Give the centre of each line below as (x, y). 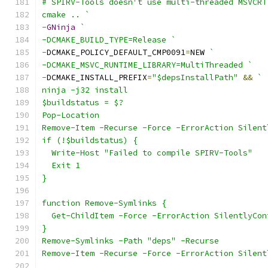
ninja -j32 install (85, 90)
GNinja (61, 27)
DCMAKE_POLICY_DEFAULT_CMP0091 (116, 52)
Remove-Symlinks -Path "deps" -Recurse (130, 241)
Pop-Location (71, 115)
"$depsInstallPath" (195, 77)
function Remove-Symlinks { (104, 203)
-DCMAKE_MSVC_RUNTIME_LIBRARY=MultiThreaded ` (147, 65)
